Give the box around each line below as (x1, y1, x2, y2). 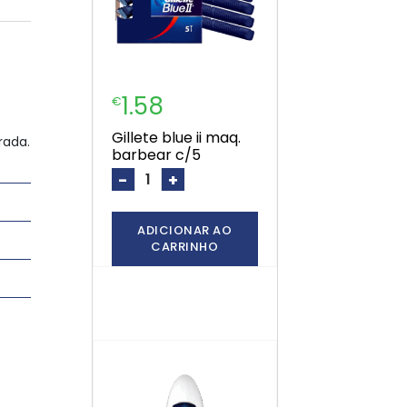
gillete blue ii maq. (111, 127, 124, 149)
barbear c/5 (111, 144, 201, 166)
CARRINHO (151, 238, 219, 256)
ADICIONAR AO (137, 222, 233, 240)
